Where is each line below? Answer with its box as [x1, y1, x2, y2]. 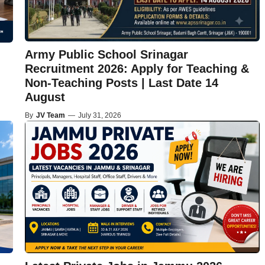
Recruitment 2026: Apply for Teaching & [24, 62, 249, 76]
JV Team [35, 111, 65, 120]
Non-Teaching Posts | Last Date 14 [24, 76, 218, 90]
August [24, 91, 65, 104]
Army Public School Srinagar [24, 48, 188, 62]
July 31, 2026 [77, 111, 121, 120]
